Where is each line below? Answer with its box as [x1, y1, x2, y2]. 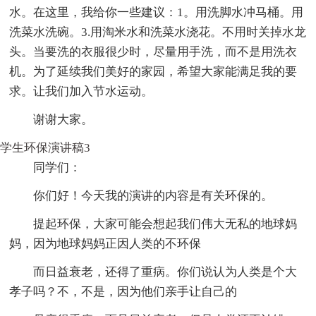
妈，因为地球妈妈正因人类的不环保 [9, 236, 202, 250]
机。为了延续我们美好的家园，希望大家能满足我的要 [9, 64, 298, 78]
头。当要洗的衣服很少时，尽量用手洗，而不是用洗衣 [9, 44, 298, 59]
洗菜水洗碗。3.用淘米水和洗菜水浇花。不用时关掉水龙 [9, 25, 307, 39]
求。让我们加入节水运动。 [9, 84, 154, 98]
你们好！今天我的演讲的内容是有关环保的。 [33, 188, 274, 202]
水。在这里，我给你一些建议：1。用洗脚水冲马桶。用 [9, 5, 304, 19]
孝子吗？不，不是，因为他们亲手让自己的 [9, 284, 238, 298]
